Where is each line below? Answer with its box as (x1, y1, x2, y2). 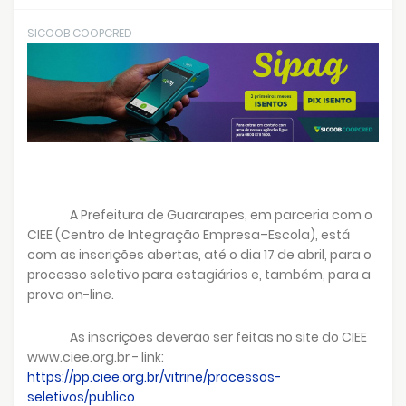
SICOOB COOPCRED (27, 24, 132, 41)
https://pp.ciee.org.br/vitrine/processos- (27, 367, 281, 386)
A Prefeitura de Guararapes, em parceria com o (70, 205, 373, 224)
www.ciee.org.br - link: (27, 347, 164, 366)
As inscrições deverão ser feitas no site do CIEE (70, 327, 368, 346)
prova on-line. (27, 285, 114, 304)
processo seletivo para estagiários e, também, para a (27, 265, 371, 284)
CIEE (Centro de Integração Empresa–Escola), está (27, 225, 350, 244)
